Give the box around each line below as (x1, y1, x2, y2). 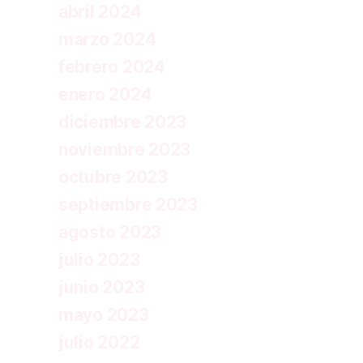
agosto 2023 (58, 221, 162, 242)
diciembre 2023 (58, 111, 187, 132)
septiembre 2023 (58, 194, 198, 215)
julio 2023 (58, 249, 140, 270)
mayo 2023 (58, 304, 149, 325)
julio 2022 (58, 331, 140, 352)
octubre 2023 (58, 166, 168, 187)
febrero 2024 (58, 56, 165, 77)
